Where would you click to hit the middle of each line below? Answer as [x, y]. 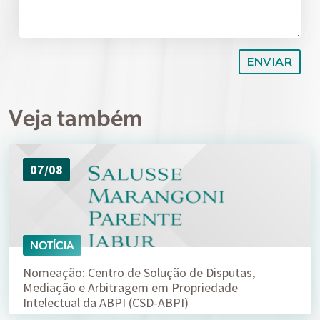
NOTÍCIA [52, 246]
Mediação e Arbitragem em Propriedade [130, 288]
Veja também [75, 117]
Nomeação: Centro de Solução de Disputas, [139, 273]
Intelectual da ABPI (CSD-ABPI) [106, 303]
